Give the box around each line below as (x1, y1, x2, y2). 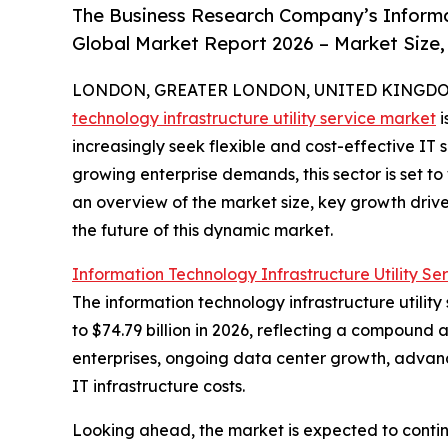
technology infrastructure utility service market (72, 108, 436, 129)
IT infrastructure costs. (72, 376, 245, 397)
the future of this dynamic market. (72, 220, 333, 241)
